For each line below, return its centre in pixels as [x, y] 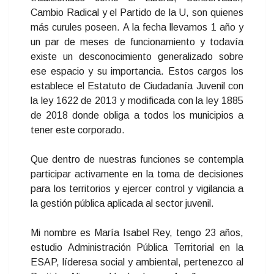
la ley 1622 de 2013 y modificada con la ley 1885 [137, 101]
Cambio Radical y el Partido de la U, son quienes [137, 13]
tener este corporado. [78, 130]
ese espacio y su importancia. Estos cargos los [137, 71]
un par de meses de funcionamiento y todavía [137, 42]
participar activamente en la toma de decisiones [137, 174]
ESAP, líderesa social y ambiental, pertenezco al [137, 262]
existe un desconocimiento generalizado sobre [137, 57]
